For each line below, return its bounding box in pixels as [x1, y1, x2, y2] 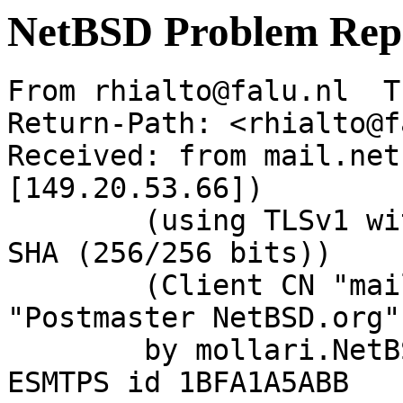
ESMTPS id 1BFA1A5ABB [7, 366, 349, 399]
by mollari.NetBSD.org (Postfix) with [7, 334, 144, 367]
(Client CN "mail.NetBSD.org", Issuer [7, 269, 144, 302]
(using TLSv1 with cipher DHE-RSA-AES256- [7, 204, 144, 237]
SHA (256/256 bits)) [7, 237, 332, 270]
